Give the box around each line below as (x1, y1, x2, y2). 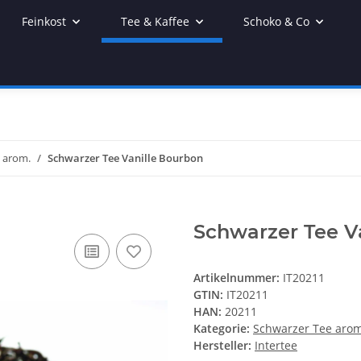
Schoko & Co (243, 14, 310, 29)
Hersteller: (193, 338, 251, 354)
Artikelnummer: (193, 270, 283, 286)
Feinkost (21, 14, 66, 29)
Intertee (255, 338, 297, 354)
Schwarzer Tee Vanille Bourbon (48, 151, 203, 165)
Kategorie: (193, 321, 253, 337)
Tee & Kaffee (120, 14, 189, 29)
